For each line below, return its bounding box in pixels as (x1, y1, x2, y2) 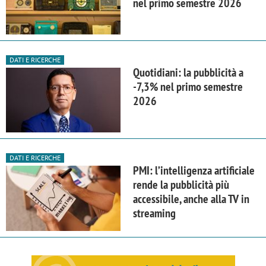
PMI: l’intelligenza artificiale (133, 163, 255, 179)
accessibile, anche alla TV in (133, 191, 249, 207)
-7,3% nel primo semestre (133, 79, 243, 95)
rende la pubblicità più (133, 177, 229, 193)
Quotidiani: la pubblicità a (133, 65, 243, 81)
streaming (133, 205, 176, 221)
